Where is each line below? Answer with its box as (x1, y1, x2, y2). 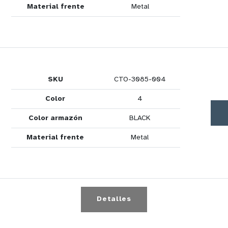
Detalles (97, 195, 131, 203)
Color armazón (28, 115, 82, 122)
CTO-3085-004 (113, 76, 166, 83)
